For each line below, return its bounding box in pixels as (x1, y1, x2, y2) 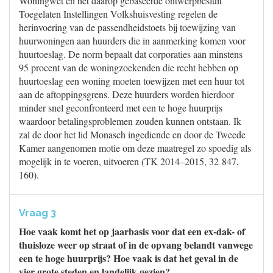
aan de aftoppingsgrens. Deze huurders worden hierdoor (19, 88, 234, 101)
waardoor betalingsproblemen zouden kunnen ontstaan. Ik (19, 115, 241, 127)
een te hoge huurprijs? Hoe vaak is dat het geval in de (19, 251, 238, 265)
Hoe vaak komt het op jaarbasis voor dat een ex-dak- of (19, 224, 245, 238)
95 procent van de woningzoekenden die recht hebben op (19, 61, 238, 74)
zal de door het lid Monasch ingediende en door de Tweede (19, 128, 246, 141)
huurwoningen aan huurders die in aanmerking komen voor (19, 34, 246, 47)
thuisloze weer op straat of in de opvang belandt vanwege (19, 238, 253, 252)
